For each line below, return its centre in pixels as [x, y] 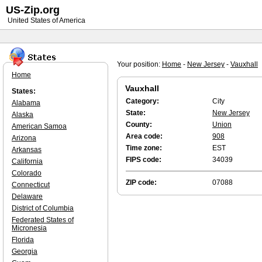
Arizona [24, 138]
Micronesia [29, 228]
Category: [142, 101]
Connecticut [31, 185]
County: [139, 125]
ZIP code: [141, 182]
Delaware [27, 196]
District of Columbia [43, 208]
